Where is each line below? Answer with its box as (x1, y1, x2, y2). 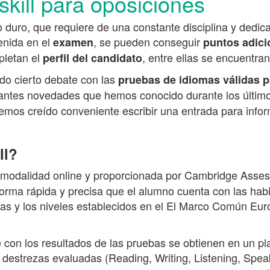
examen (53, 34, 93, 51)
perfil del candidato (40, 50, 142, 66)
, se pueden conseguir (93, 34, 200, 50)
